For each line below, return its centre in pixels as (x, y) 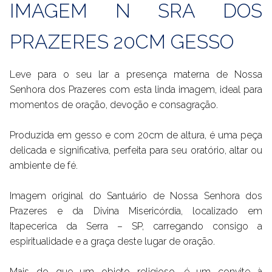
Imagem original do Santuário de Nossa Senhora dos (136, 196)
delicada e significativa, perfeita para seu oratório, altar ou (136, 151)
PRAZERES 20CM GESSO (122, 42)
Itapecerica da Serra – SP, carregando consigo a (136, 226)
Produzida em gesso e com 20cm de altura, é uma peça (136, 135)
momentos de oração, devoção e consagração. (114, 105)
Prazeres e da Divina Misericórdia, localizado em (136, 211)
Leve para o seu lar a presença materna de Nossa (136, 75)
